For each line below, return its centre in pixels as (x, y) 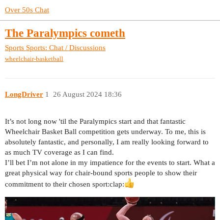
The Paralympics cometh (65, 33)
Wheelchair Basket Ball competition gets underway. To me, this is (105, 132)
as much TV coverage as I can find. (59, 152)
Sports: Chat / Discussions (66, 47)
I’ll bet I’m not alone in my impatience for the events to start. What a (110, 163)
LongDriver (24, 95)
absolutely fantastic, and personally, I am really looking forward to (107, 142)
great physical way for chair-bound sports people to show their (101, 173)
